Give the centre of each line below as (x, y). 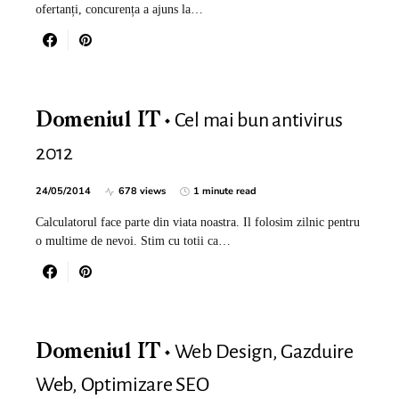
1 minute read (225, 191)
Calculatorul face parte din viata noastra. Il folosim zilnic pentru (198, 222)
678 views (142, 191)
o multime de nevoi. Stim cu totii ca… (133, 241)
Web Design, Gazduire (264, 352)
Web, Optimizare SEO (122, 385)
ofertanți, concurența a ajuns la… (119, 9)
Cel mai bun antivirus (258, 120)
